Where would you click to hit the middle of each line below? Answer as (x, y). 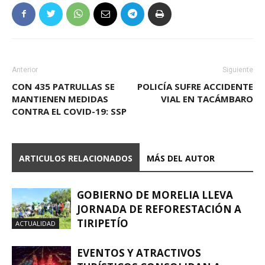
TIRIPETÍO (103, 223)
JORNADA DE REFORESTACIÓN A (159, 209)
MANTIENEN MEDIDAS (60, 98)
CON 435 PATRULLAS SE (63, 86)
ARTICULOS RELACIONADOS (76, 158)
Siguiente (238, 70)
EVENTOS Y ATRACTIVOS (139, 253)
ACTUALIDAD (35, 223)
